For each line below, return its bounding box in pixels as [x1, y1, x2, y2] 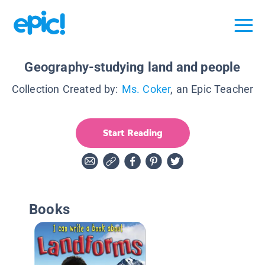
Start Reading [102, 126, 163, 139]
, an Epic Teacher [170, 82, 254, 95]
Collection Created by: [11, 82, 118, 95]
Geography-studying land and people [24, 59, 241, 75]
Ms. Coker [121, 82, 171, 95]
